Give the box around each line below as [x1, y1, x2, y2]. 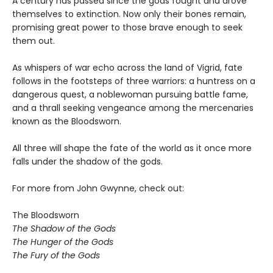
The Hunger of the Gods [12, 236, 113, 249]
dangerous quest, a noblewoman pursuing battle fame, [12, 88, 248, 101]
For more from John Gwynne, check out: [12, 182, 184, 195]
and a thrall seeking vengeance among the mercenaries [12, 102, 253, 115]
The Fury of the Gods [12, 249, 100, 262]
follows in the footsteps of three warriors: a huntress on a [12, 75, 255, 88]
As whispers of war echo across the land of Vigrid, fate [12, 62, 243, 74]
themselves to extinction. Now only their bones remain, [12, 8, 246, 21]
